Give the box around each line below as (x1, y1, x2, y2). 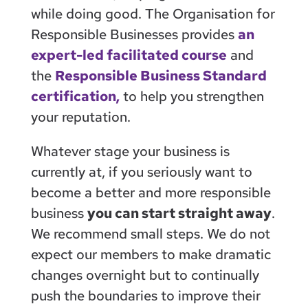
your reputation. (30, 107, 131, 126)
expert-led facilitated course (30, 45, 227, 64)
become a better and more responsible (30, 183, 271, 201)
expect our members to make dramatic (30, 245, 271, 263)
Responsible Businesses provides (30, 25, 238, 43)
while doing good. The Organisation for (30, 4, 275, 23)
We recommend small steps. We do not (30, 224, 270, 243)
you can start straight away (87, 203, 272, 222)
